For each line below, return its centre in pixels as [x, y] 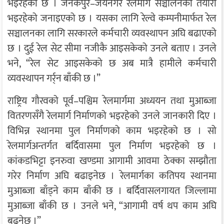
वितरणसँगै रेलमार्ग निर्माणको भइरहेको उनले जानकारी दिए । [112, 116]
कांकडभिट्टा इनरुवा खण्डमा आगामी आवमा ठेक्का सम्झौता [112, 161]
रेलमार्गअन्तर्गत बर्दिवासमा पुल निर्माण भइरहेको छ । [112, 146]
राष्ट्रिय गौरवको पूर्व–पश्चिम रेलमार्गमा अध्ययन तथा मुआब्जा [112, 101]
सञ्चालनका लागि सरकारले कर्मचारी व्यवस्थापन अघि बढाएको [112, 34]
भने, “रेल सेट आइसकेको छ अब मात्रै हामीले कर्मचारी [112, 64]
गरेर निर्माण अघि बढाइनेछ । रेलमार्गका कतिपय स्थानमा [112, 176]
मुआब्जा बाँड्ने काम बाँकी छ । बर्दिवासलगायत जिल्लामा [112, 191]
